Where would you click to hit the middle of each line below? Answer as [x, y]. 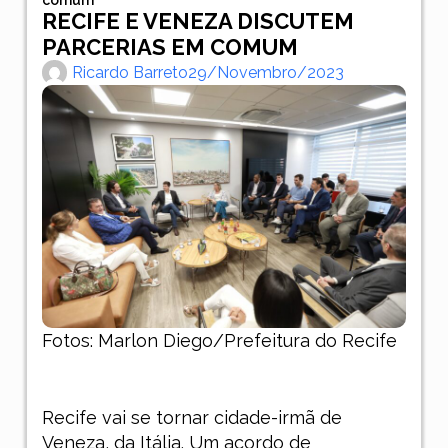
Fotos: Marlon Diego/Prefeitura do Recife [219, 340]
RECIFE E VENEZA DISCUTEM [197, 20]
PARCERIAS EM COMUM [169, 46]
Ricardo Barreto [129, 72]
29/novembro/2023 [265, 72]
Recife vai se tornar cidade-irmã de [191, 417]
